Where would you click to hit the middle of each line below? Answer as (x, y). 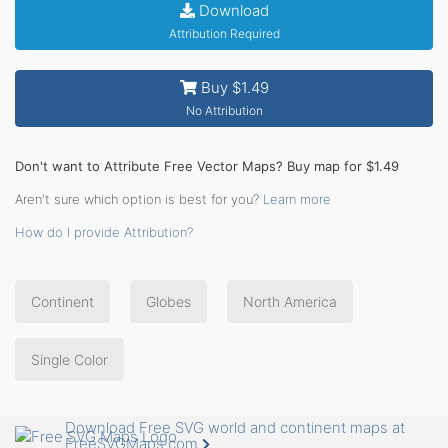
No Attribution (224, 110)
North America (290, 301)
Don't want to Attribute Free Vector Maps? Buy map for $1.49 (207, 165)
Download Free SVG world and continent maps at (235, 428)
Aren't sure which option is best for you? (139, 198)
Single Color (69, 359)
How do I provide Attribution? (104, 231)
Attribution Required (224, 33)
